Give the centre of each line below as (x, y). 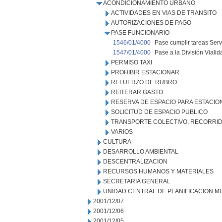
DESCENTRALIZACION (135, 162)
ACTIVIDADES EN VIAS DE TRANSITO (164, 13)
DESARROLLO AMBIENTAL (141, 152)
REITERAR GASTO (137, 92)
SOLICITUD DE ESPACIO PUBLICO (159, 112)
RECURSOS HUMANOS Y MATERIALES (158, 171)
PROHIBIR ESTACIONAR (145, 72)
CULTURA (117, 142)
